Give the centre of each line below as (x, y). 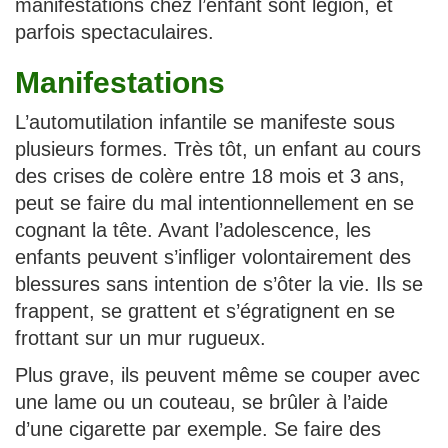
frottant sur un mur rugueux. (140, 338)
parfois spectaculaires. (114, 32)
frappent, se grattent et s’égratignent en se (205, 311)
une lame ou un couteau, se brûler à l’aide (201, 402)
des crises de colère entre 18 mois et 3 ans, (210, 176)
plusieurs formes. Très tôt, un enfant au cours (218, 149)
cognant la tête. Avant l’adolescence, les (193, 230)
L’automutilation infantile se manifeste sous (205, 122)
